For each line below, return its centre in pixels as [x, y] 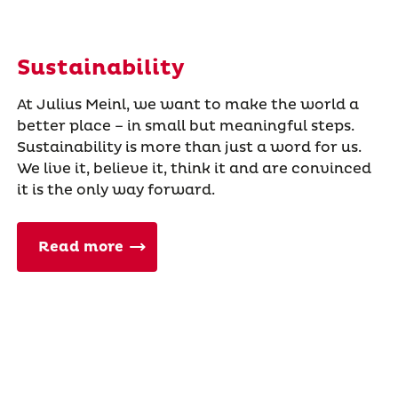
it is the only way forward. [115, 191]
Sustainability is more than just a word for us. [189, 148]
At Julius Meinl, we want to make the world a [187, 105]
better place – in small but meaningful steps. [185, 127]
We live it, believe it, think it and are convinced [194, 169]
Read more [80, 247]
